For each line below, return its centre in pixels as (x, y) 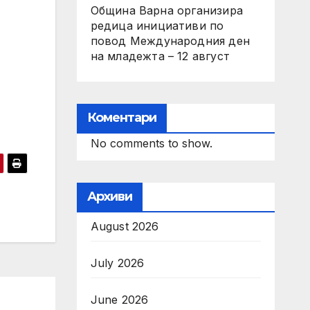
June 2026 (119, 300)
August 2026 (125, 226)
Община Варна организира (167, 10)
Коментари (122, 118)
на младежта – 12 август (160, 56)
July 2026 (117, 263)
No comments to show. (151, 143)
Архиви (110, 197)
